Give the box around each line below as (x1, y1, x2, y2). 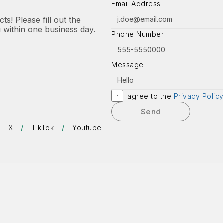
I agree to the (123, 91, 174, 100)
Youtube (72, 123, 102, 132)
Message (111, 60, 144, 69)
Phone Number (111, 30, 164, 38)
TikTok (31, 123, 54, 132)
